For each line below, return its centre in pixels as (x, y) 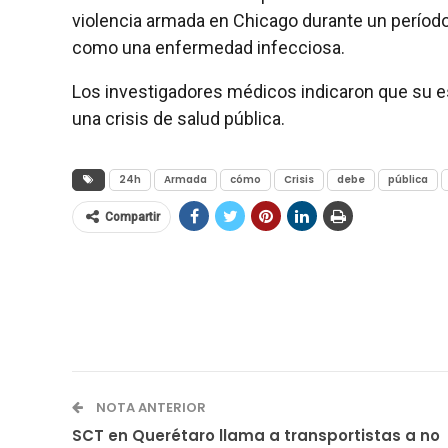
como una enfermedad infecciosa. (208, 47)
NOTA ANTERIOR (149, 407)
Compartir (132, 216)
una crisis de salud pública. (178, 118)
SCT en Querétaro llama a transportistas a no (256, 435)
